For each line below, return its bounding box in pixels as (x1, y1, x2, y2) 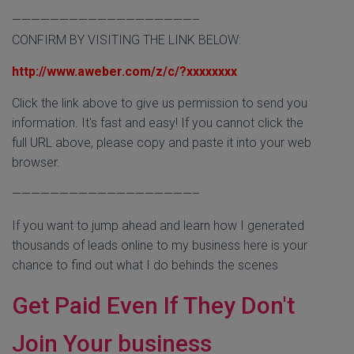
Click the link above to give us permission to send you (12, 96, 307, 111)
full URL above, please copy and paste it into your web (12, 135, 311, 150)
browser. (12, 155, 60, 170)
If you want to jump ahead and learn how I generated (12, 218, 304, 233)
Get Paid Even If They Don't (12, 292, 295, 319)
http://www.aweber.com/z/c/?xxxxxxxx (12, 64, 237, 79)
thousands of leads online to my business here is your (12, 238, 307, 253)
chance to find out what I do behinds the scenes (12, 258, 278, 273)
